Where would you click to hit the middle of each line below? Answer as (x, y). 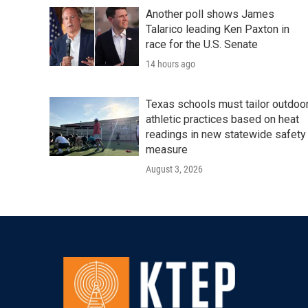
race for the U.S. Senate (202, 44)
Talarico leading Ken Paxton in (218, 29)
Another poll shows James (210, 14)
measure (167, 150)
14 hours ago (170, 64)
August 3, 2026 (174, 169)
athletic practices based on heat (222, 119)
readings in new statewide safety (226, 134)
